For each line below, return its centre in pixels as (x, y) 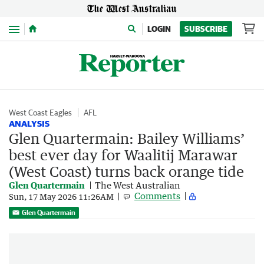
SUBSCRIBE (206, 29)
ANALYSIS (29, 123)
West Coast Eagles (40, 113)
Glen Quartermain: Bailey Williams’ (127, 138)
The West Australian (138, 185)
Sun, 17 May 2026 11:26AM (61, 196)
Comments (157, 196)
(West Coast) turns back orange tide (126, 171)
